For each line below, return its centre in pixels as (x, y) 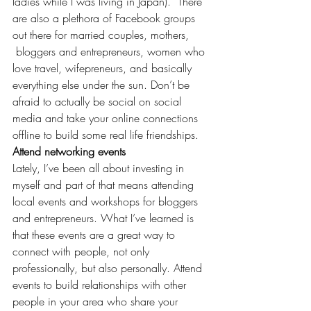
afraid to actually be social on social (99, 101)
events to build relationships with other (101, 284)
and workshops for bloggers (134, 201)
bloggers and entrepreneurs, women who (110, 51)
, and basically (159, 68)
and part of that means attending (119, 184)
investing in (160, 168)
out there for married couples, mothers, (102, 34)
